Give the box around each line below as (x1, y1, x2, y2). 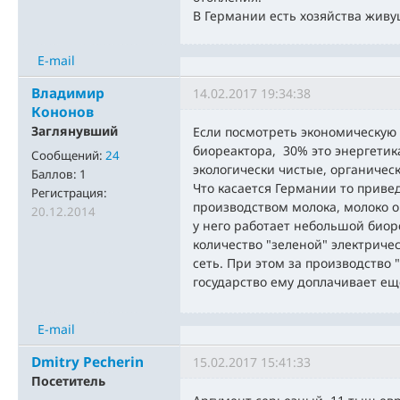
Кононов (31, 103, 94, 122)
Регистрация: (31, 185, 107, 202)
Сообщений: (31, 147, 105, 164)
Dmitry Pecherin (31, 353, 144, 372)
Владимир (31, 84, 104, 104)
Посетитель (31, 372, 105, 390)
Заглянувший (31, 122, 118, 140)
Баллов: (31, 166, 79, 183)
